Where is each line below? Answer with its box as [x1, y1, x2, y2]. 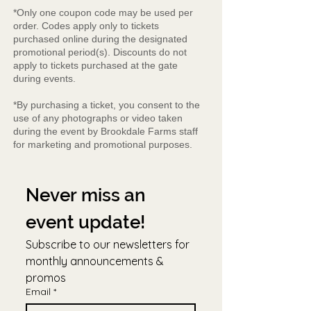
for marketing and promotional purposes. [13, 139, 192, 151]
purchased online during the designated [13, 33, 187, 45]
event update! [26, 212, 145, 233]
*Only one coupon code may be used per [13, 7, 193, 19]
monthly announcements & [26, 254, 164, 269]
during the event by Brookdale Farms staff [13, 126, 198, 137]
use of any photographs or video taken [13, 112, 183, 124]
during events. [13, 73, 76, 85]
